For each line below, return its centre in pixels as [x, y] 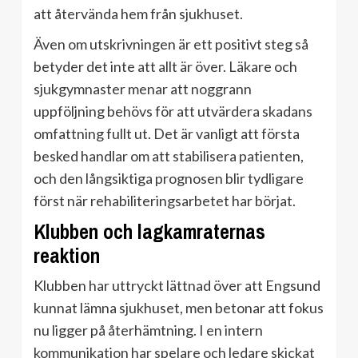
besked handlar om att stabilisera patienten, [169, 156]
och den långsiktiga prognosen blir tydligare [169, 179]
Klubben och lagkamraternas [149, 232]
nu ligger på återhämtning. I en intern [148, 330]
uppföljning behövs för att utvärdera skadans [173, 111]
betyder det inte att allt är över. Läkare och [165, 67]
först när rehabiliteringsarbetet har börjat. [165, 201]
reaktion [67, 256]
